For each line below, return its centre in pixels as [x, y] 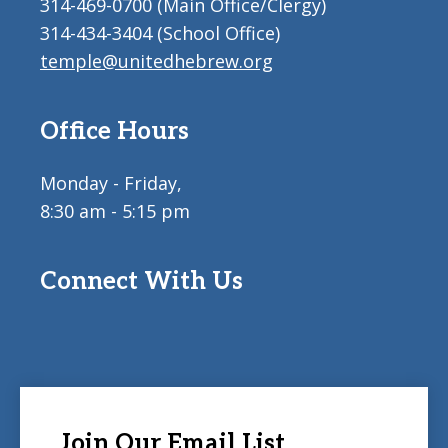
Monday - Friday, [111, 183]
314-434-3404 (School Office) [160, 33]
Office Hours [114, 131]
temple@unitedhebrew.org [156, 61]
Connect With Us [141, 281]
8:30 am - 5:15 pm [115, 211]
